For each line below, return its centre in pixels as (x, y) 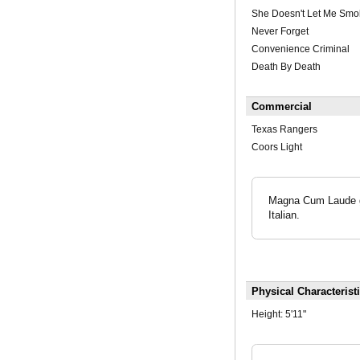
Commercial (281, 107)
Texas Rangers (284, 130)
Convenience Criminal (300, 49)
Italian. (284, 215)
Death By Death (286, 67)
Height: (268, 314)
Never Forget (280, 32)
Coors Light (276, 147)
